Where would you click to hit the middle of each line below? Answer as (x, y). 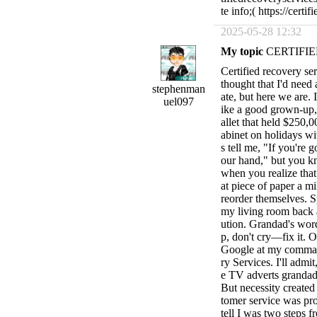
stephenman (178, 89)
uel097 (178, 102)
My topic (242, 51)
